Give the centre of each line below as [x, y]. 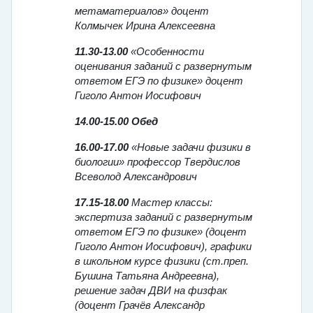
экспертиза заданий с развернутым [163, 218]
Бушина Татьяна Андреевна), [147, 276]
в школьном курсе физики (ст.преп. [162, 262]
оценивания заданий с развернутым [163, 67]
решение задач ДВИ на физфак [151, 291]
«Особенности [167, 52]
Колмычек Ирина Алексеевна [145, 26]
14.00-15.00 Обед [116, 122]
